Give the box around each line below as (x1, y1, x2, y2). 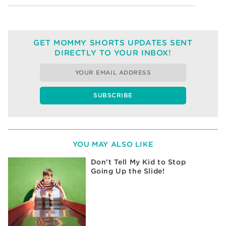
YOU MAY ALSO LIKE (72, 139, 154, 148)
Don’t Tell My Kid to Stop (90, 158, 186, 166)
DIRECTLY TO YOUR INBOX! (54, 47, 172, 58)
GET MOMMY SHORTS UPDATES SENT (33, 37, 193, 47)
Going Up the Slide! (90, 167, 165, 176)
